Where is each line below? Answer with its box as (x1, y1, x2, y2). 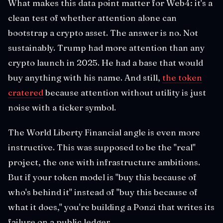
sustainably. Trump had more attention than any (8, 42, 205, 53)
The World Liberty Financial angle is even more (8, 126, 200, 137)
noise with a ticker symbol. (8, 102, 116, 112)
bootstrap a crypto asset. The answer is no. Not (8, 27, 198, 38)
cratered (8, 87, 43, 98)
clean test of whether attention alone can (8, 12, 177, 23)
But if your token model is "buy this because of (8, 171, 197, 182)
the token (162, 72, 202, 83)
